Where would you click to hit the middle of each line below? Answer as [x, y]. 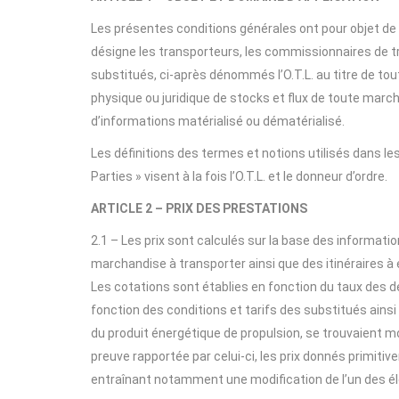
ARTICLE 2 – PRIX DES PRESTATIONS [199, 208]
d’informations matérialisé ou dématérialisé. [218, 121]
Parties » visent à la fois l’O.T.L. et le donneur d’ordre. [239, 176]
